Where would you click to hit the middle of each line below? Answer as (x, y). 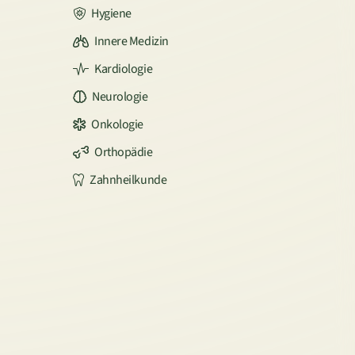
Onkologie (117, 125)
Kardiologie (124, 69)
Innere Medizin (132, 42)
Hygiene (111, 14)
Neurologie (120, 97)
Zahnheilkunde (128, 180)
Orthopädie (124, 153)
